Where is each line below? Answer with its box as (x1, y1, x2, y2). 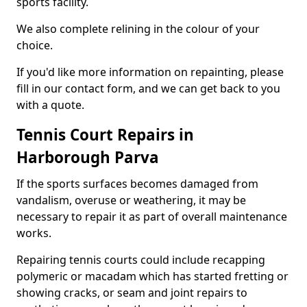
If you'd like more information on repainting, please (16, 64, 284, 79)
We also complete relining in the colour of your (16, 21, 260, 36)
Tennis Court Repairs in (16, 124, 194, 145)
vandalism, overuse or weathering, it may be (16, 193, 246, 208)
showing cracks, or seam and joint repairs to (16, 285, 247, 300)
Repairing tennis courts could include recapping (16, 252, 265, 267)
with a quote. (16, 97, 84, 112)
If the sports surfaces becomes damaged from (16, 176, 258, 191)
